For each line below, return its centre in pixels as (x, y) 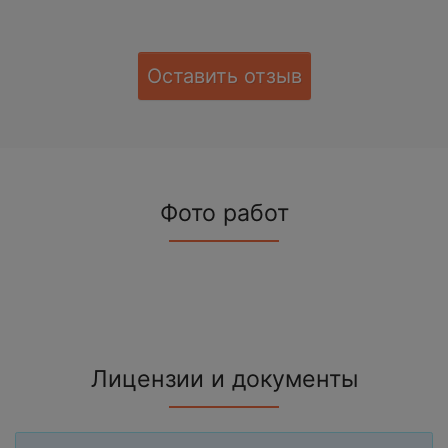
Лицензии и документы (224, 379)
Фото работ (224, 213)
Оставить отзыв (224, 76)
